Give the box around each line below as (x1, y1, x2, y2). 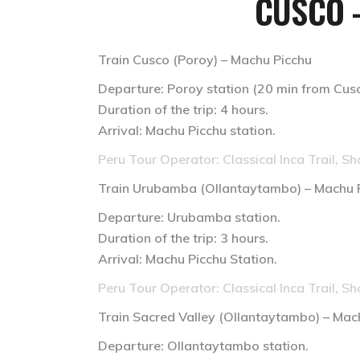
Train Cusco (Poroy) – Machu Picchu (98, 51, 312, 67)
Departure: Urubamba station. (98, 209, 280, 225)
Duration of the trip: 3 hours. (98, 230, 268, 246)
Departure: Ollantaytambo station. (98, 337, 309, 354)
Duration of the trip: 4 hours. (98, 101, 268, 117)
